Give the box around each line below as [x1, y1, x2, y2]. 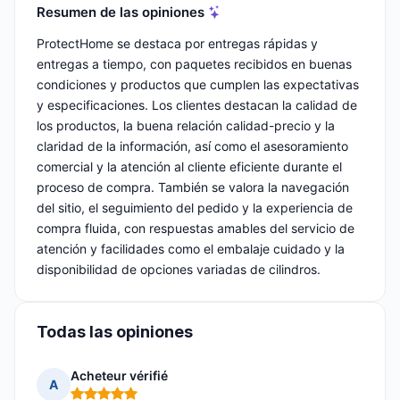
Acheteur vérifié [71, 368, 168, 384]
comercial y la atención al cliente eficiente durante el [37, 159, 342, 175]
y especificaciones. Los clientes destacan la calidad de [37, 97, 357, 113]
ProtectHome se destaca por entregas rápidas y [37, 36, 318, 52]
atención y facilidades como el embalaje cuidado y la [37, 241, 345, 257]
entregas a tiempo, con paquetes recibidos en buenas [37, 56, 352, 72]
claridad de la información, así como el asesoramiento [37, 138, 348, 154]
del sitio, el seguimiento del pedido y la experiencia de [37, 200, 353, 216]
